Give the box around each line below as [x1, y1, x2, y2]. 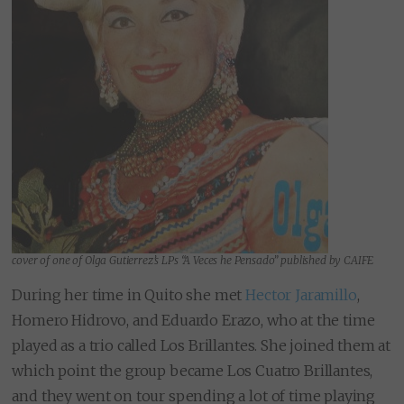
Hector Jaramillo [245, 286, 357, 305]
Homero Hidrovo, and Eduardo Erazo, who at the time [12, 311, 375, 330]
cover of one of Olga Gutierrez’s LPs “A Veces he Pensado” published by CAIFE [12, 253, 374, 268]
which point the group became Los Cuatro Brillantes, [12, 362, 373, 381]
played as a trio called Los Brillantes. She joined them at [12, 336, 391, 355]
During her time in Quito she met [12, 286, 246, 305]
